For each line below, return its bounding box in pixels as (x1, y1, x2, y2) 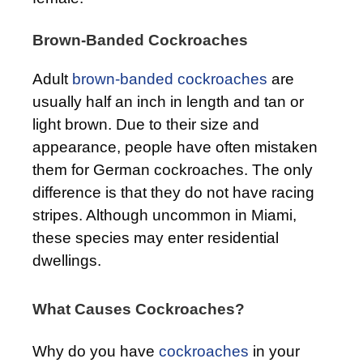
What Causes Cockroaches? (32, 300, 245, 318)
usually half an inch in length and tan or (32, 92, 304, 110)
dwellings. (32, 251, 101, 269)
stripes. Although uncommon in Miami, (32, 206, 297, 224)
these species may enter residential (32, 228, 279, 246)
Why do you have (32, 342, 159, 360)
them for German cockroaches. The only (32, 160, 313, 178)
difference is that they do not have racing (32, 183, 314, 201)
